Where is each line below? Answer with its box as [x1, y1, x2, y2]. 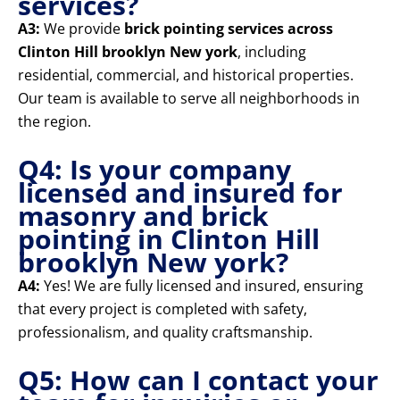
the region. [18, 112, 91, 132]
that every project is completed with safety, [18, 299, 307, 320]
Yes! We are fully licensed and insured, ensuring [40, 276, 363, 296]
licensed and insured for [18, 174, 343, 212]
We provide [40, 19, 124, 39]
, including [237, 42, 306, 62]
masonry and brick [18, 197, 269, 235]
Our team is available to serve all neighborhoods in [18, 88, 360, 109]
